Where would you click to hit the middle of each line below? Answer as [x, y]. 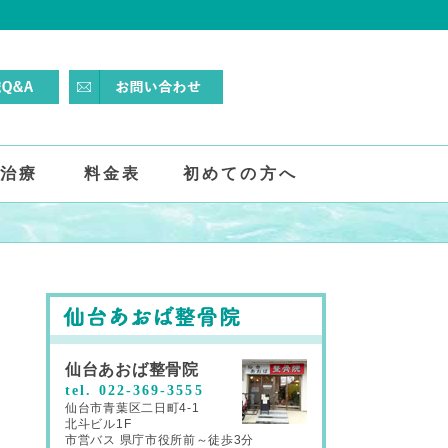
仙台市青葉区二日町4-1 [132, 407]
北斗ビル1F [98, 423]
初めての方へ [240, 173]
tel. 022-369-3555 [134, 390]
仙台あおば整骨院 [132, 369]
